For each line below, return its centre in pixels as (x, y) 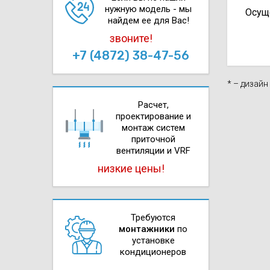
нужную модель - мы (148, 9)
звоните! (131, 39)
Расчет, (153, 105)
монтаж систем (153, 128)
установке (153, 241)
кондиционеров (153, 252)
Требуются (153, 218)
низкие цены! (131, 169)
